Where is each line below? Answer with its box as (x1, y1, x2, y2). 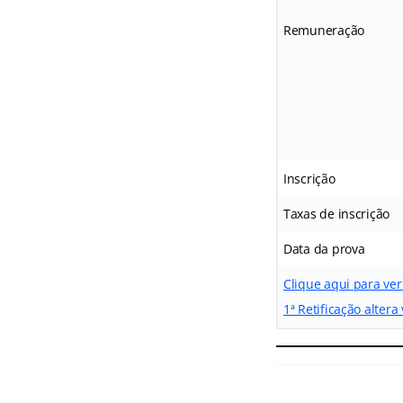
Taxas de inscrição (282, 204, 390, 222)
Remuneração (282, 21, 365, 39)
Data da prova (282, 239, 365, 257)
